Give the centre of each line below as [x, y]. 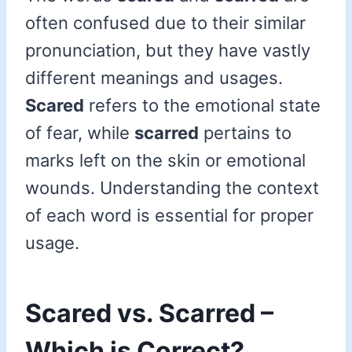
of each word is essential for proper [169, 216]
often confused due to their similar [165, 23]
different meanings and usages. [154, 78]
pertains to [245, 133]
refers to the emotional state [202, 106]
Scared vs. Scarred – [149, 313]
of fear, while [80, 133]
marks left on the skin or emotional [165, 161]
